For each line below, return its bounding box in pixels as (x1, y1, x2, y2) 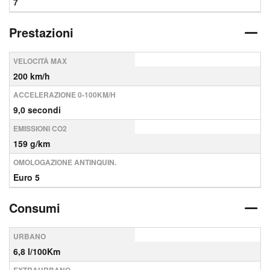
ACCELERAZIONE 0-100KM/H (13, 89, 116, 100)
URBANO (13, 231, 46, 242)
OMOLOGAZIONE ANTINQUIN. (13, 157, 116, 168)
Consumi (9, 199, 60, 216)
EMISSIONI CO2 (13, 123, 67, 134)
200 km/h (13, 70, 50, 82)
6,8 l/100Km (13, 245, 60, 257)
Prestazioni (9, 24, 74, 41)
